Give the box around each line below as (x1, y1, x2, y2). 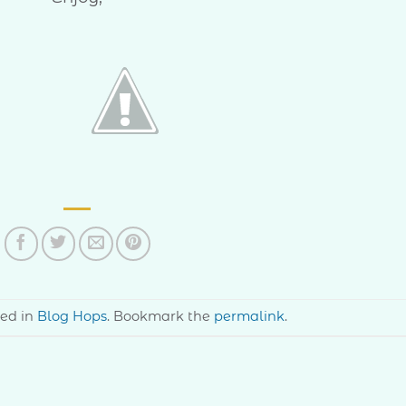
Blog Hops (36, 308, 107, 325)
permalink (213, 308, 285, 325)
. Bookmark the (106, 308, 214, 325)
